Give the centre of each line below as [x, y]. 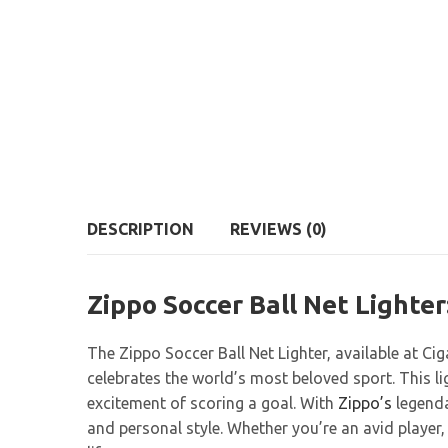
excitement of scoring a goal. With [210, 402]
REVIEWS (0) [278, 229]
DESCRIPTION [140, 229]
